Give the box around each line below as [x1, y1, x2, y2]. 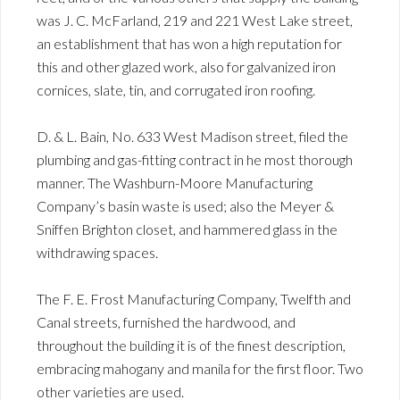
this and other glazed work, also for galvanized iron [37, 57, 336, 75]
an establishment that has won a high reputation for [37, 34, 342, 52]
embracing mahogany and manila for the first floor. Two [37, 359, 363, 377]
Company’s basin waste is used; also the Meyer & [37, 196, 334, 214]
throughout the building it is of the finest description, [37, 336, 346, 354]
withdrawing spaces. [37, 243, 158, 261]
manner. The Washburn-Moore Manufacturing [37, 173, 312, 191]
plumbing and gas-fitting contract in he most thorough [37, 150, 353, 168]
